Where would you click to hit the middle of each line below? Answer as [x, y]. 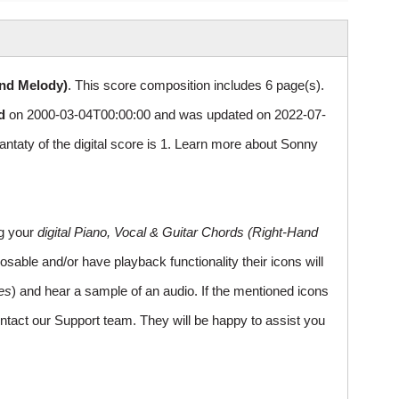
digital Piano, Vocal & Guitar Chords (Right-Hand [178, 232]
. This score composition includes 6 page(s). [196, 85]
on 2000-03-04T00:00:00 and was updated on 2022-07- [166, 115]
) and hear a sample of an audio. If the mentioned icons [170, 291]
